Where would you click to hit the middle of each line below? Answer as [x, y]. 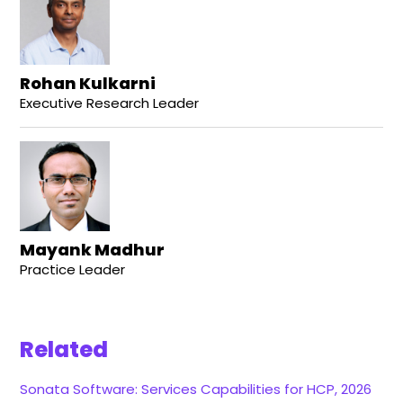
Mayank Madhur [93, 249]
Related [64, 349]
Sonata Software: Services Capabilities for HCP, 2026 [196, 389]
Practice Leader [73, 269]
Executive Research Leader [110, 103]
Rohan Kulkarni [88, 83]
